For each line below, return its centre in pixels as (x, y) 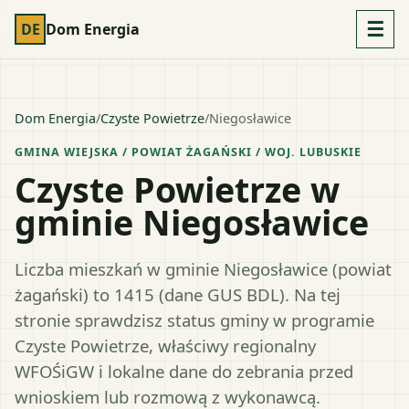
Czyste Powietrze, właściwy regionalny (165, 345)
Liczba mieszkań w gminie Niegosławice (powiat (203, 268)
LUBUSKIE (330, 152)
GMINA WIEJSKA (67, 152)
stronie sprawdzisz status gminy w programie (194, 320)
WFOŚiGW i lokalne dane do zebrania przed (184, 371)
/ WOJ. (275, 152)
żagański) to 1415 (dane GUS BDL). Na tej (178, 294)
